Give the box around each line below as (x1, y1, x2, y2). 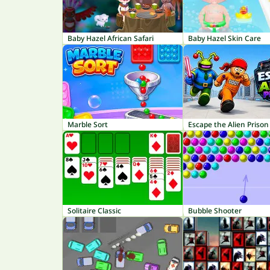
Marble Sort (67, 119, 108, 130)
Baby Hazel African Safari (67, 33, 154, 43)
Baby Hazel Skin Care (188, 33, 261, 43)
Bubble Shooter (188, 206, 242, 216)
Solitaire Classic (67, 206, 121, 216)
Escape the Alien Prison (188, 119, 269, 130)
